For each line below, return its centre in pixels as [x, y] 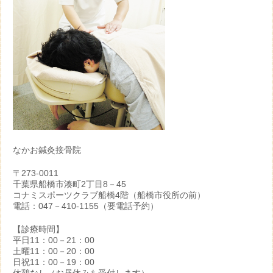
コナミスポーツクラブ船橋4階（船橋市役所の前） [109, 195]
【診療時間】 [38, 229]
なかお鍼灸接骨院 [47, 150]
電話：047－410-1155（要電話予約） [86, 206]
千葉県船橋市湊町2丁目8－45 [69, 184]
